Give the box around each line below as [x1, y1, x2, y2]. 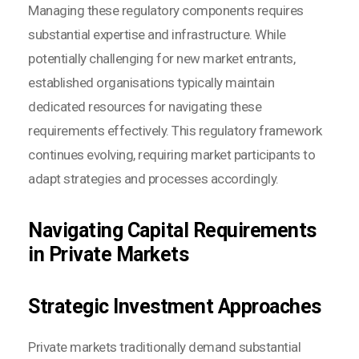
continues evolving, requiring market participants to [28, 146, 315, 163]
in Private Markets [28, 242, 188, 266]
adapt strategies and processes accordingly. [28, 170, 279, 187]
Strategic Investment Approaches [28, 294, 321, 318]
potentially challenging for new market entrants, [28, 50, 295, 67]
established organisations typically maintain [28, 74, 274, 91]
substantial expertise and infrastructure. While [28, 26, 286, 42]
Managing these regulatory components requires [28, 2, 304, 18]
